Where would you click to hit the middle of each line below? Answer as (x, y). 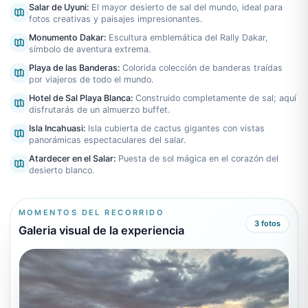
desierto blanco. (61, 170)
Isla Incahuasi (56, 129)
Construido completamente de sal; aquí (216, 98)
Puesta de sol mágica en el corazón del (198, 159)
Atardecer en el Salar (71, 159)
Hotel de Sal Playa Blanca (79, 98)
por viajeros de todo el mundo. (91, 80)
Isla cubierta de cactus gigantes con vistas (176, 129)
